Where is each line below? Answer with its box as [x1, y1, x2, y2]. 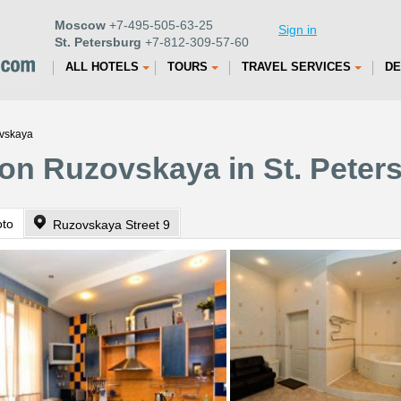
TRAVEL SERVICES [242, 60, 351, 73]
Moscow [55, 18, 106, 32]
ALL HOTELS [65, 60, 139, 73]
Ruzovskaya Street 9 [53, 218, 170, 232]
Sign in [278, 22, 317, 37]
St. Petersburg [55, 35, 141, 49]
